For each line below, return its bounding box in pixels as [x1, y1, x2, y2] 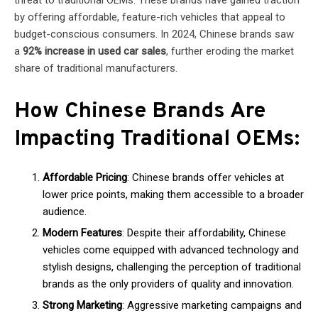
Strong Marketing [43, 299, 122, 312]
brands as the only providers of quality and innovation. [43, 278, 294, 290]
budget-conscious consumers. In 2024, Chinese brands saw [14, 28, 294, 40]
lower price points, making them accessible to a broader [43, 188, 304, 201]
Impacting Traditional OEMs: [14, 126, 300, 153]
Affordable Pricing [43, 171, 127, 184]
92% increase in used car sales [23, 45, 166, 57]
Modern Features [43, 226, 122, 239]
